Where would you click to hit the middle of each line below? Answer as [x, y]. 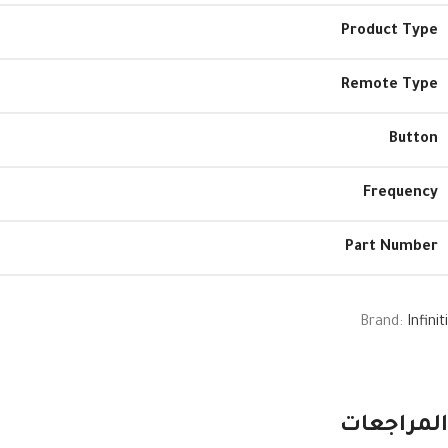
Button [413, 139]
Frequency [400, 193]
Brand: [383, 322]
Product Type [389, 31]
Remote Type [389, 85]
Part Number [391, 247]
